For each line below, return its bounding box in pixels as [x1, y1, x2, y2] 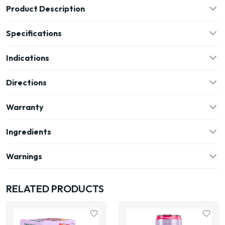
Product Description [6, 4, 85, 14]
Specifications [6, 28, 62, 38]
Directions [6, 77, 47, 87]
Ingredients [6, 127, 51, 137]
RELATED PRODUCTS [6, 182, 104, 195]
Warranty [6, 102, 44, 112]
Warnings [6, 151, 42, 161]
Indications [6, 53, 49, 63]
